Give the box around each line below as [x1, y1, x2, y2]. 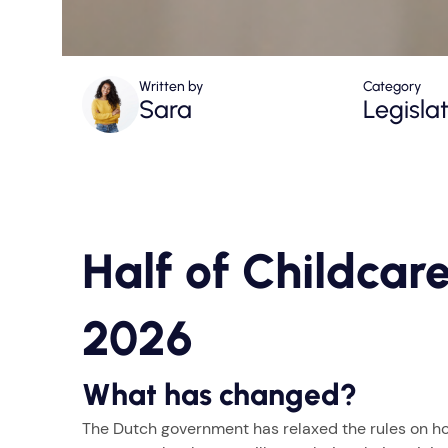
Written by [139, 78, 203, 96]
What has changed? [82, 376, 357, 414]
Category [363, 78, 421, 96]
